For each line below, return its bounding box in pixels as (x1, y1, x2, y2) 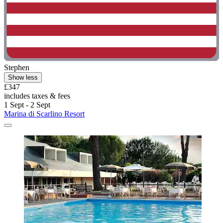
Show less (8, 73, 38, 81)
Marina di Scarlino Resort (4, 109, 85, 118)
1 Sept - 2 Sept (4, 100, 50, 109)
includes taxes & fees (4, 91, 70, 100)
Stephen (4, 63, 29, 72)
